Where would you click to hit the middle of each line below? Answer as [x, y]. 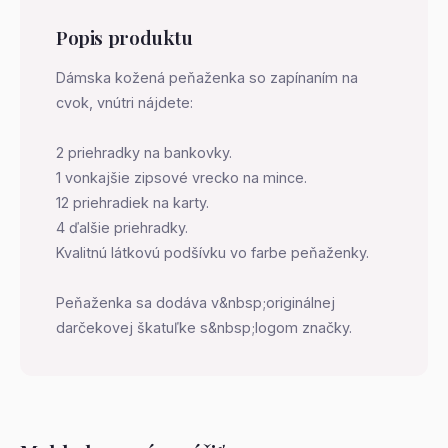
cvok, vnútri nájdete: [124, 102]
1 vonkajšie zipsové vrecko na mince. [181, 177]
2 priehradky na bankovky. [144, 152]
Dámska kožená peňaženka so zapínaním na [207, 77]
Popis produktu [124, 37]
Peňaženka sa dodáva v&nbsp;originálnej [195, 302]
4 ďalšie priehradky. [122, 227]
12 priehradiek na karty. [132, 202]
